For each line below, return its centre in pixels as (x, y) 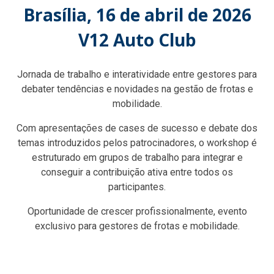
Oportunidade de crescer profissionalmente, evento (137, 212)
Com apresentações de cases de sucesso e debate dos (137, 128)
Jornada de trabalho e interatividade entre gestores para (137, 75)
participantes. (137, 187)
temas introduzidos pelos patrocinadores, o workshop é (137, 143)
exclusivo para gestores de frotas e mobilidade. (137, 226)
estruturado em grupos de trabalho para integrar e (137, 158)
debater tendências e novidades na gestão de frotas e (137, 89)
